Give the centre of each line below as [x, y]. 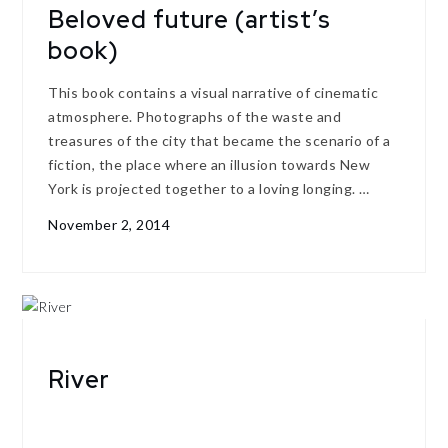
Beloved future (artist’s [190, 20]
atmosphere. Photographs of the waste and [195, 117]
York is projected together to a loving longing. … [209, 189]
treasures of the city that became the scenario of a [219, 141]
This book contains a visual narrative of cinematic [213, 93]
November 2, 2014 [109, 224]
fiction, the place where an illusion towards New [209, 165]
